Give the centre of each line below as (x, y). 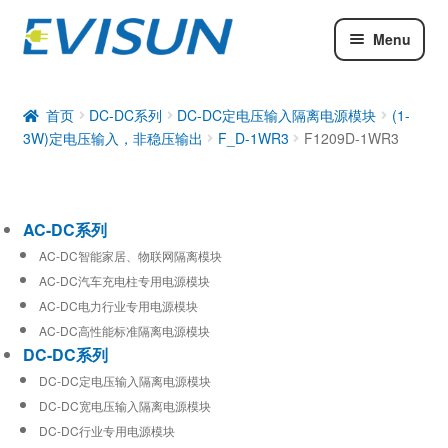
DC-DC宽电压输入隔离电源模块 (124, 405)
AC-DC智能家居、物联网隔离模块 (130, 255)
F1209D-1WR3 (351, 137)
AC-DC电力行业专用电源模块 (118, 305)
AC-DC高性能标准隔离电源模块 (124, 330)
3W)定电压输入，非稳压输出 (112, 137)
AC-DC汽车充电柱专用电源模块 (124, 280)
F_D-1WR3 (253, 137)
